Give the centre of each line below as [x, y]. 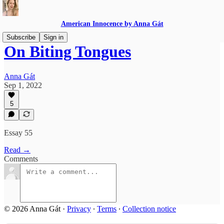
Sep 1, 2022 [23, 85]
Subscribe [21, 37]
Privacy [79, 209]
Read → [17, 150]
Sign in [53, 37]
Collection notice [149, 209]
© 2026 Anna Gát [33, 209]
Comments [21, 159]
